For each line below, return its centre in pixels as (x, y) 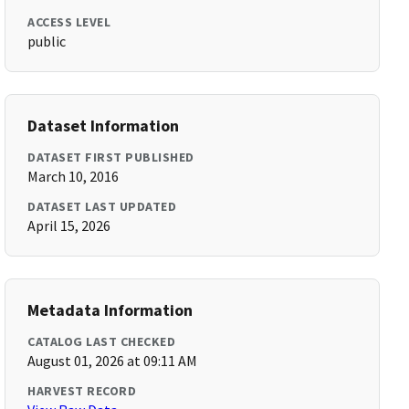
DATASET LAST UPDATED (102, 206)
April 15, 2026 (69, 225)
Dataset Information (104, 126)
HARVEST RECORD (82, 391)
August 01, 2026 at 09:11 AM (113, 361)
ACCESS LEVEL (69, 22)
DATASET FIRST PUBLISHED (111, 157)
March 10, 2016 (73, 176)
